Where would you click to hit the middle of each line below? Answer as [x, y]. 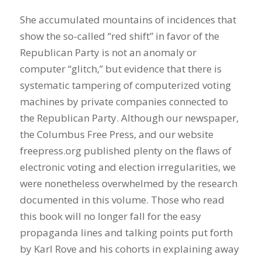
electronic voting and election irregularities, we [127, 167]
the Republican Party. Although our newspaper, [129, 118]
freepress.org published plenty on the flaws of [125, 150]
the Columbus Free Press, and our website [116, 134]
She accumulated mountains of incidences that [128, 19]
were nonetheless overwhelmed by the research [128, 183]
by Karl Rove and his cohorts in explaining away [129, 249]
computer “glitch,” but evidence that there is [120, 68]
